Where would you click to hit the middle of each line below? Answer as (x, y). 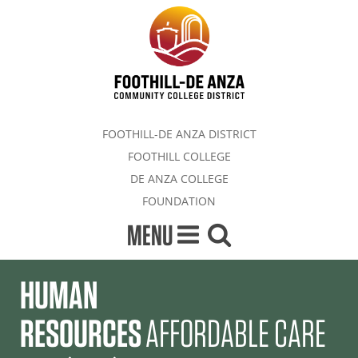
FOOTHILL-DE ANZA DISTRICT (179, 133)
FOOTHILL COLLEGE (179, 156)
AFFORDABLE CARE (236, 333)
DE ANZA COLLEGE (179, 178)
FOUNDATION (179, 201)
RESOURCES (81, 333)
